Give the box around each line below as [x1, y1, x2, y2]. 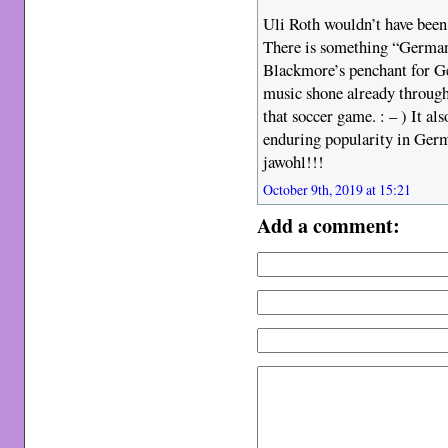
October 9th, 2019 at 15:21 [263, 179, 412, 199]
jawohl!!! [263, 149, 325, 173]
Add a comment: [257, 209, 401, 240]
